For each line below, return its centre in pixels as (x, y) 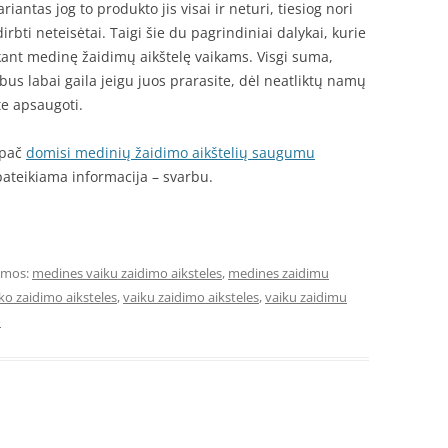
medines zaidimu (278, 273)
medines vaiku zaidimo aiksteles (127, 273)
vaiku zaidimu (306, 297)
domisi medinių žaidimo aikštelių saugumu (170, 152)
